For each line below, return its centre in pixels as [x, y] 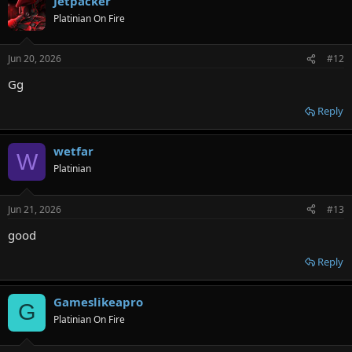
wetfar [73, 151]
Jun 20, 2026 [35, 59]
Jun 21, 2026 [35, 209]
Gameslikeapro [98, 301]
